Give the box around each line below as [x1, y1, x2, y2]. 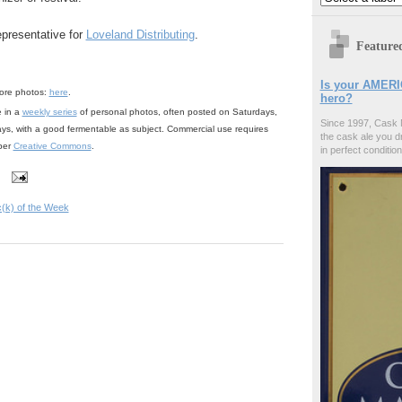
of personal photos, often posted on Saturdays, [76, 107, 277, 118]
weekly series [22, 107, 77, 118]
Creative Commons [13, 141, 92, 152]
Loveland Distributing [85, 28, 195, 42]
